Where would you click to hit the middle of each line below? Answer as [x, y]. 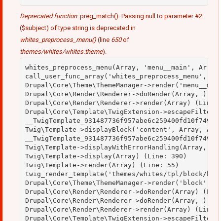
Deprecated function [48, 16]
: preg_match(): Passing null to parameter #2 [140, 16]
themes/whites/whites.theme [61, 52]
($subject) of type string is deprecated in [78, 28]
